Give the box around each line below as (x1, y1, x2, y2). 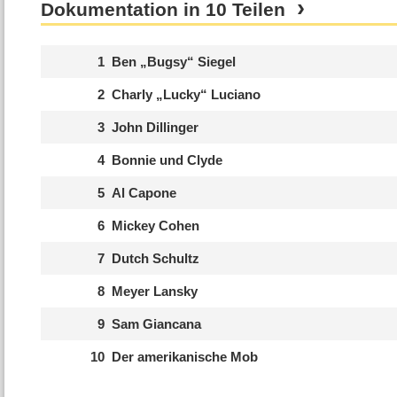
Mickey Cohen (111, 217, 199, 233)
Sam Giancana (111, 315, 201, 331)
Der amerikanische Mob (111, 348, 258, 364)
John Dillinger (111, 119, 198, 135)
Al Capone (111, 184, 176, 200)
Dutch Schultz (111, 250, 199, 266)
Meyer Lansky (111, 283, 198, 299)
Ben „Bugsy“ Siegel (111, 53, 236, 69)
